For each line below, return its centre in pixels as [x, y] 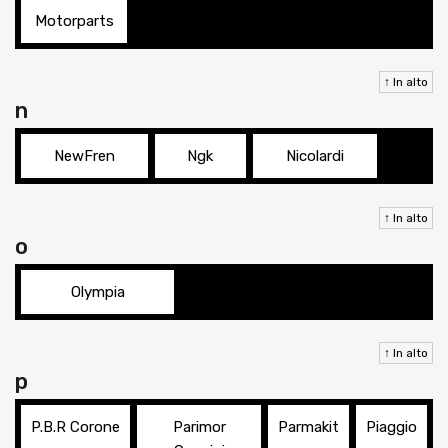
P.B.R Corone [75, 427]
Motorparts [74, 20]
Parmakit [308, 427]
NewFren [84, 156]
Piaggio [391, 427]
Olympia [97, 291]
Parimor [199, 427]
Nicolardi [314, 156]
